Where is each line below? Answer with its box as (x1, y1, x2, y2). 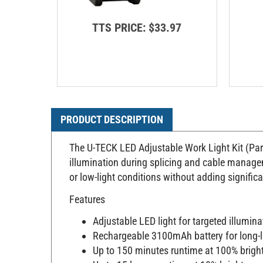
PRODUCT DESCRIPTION (60, 107, 163, 120)
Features (69, 187, 105, 200)
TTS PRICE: (92, 15, 146, 29)
